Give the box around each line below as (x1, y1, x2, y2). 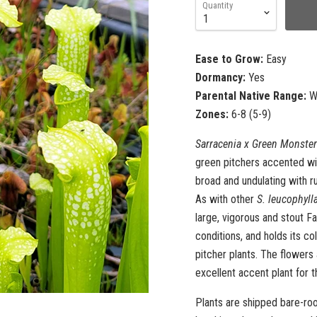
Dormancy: (195, 71, 246, 84)
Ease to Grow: (195, 52, 263, 66)
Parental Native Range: (195, 89, 306, 103)
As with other (195, 192, 257, 206)
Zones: (195, 108, 229, 121)
